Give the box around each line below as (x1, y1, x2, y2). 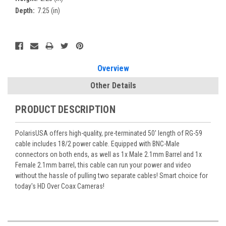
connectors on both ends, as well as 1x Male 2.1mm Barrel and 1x (15, 150, 202, 159)
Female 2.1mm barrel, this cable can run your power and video (15, 161, 191, 169)
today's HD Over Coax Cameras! (15, 182, 104, 191)
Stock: (15, 47, 34, 56)
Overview (97, 64, 129, 74)
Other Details (90, 81, 136, 91)
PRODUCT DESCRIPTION (15, 103, 116, 116)
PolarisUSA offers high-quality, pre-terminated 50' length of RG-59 (15, 129, 202, 138)
